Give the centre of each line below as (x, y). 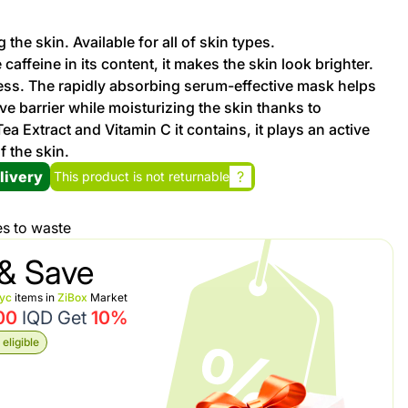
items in (35, 297)
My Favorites (358, 301)
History (341, 250)
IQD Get (55, 318)
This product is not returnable (142, 176)
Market (108, 297)
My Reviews (356, 150)
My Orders (352, 100)
